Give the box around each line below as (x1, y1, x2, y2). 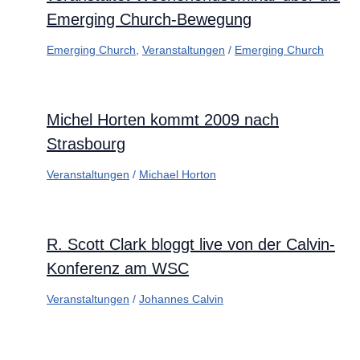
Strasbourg (47, 134, 125, 153)
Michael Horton (139, 167, 216, 181)
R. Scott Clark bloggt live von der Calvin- (47, 235, 335, 253)
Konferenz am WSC (47, 259, 189, 277)
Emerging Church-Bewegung (47, 10, 252, 28)
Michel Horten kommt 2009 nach (47, 110, 279, 129)
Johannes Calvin (139, 292, 223, 305)
